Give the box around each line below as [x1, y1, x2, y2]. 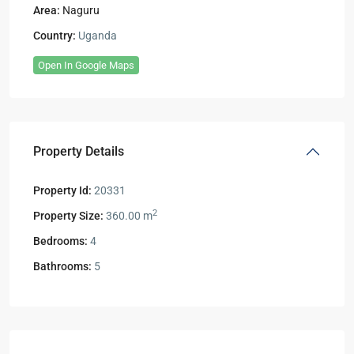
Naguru [62, 3, 100, 17]
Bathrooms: [33, 259, 92, 273]
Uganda [76, 28, 117, 42]
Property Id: [33, 183, 92, 197]
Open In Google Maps [38, 58, 134, 71]
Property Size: [33, 209, 104, 222]
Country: [33, 28, 76, 42]
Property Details [33, 143, 124, 159]
